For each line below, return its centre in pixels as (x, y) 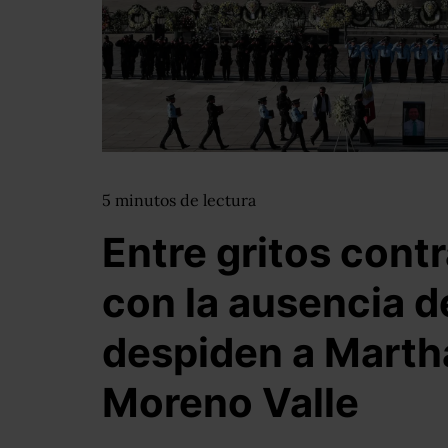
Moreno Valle (230, 402)
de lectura (218, 200)
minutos (147, 200)
